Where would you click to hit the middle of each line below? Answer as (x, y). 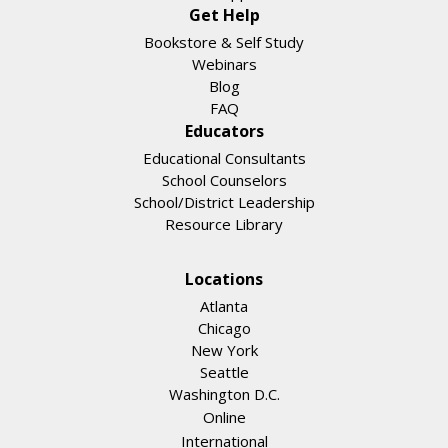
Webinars (224, 64)
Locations (224, 279)
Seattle (224, 372)
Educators (224, 131)
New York (224, 350)
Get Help (224, 15)
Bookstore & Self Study (224, 42)
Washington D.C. (224, 394)
